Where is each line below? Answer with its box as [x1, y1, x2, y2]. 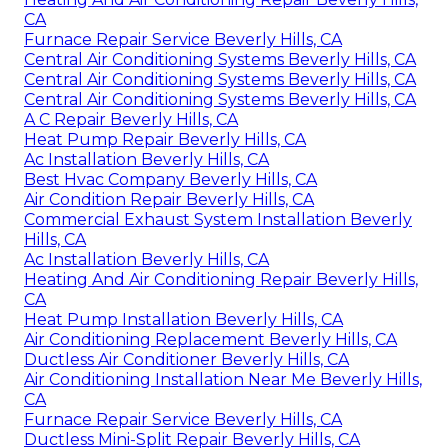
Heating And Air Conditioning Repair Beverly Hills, [24, 270, 418, 290]
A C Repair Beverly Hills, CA [24, 110, 238, 130]
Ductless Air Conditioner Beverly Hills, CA [24, 350, 349, 370]
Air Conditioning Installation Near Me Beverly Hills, [24, 370, 422, 390]
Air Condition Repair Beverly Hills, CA [24, 190, 314, 210]
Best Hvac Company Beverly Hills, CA [24, 170, 317, 190]
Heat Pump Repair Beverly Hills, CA [24, 130, 306, 150]
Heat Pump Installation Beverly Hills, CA [24, 310, 343, 330]
